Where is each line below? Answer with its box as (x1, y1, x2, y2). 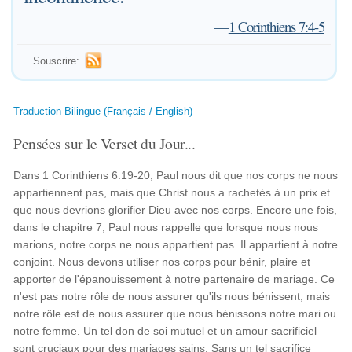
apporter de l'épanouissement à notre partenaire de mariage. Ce (13, 273, 335, 285)
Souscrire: (33, 55, 80, 67)
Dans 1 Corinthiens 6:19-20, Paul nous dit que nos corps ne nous (13, 169, 339, 181)
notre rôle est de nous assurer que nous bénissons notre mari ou (13, 307, 337, 320)
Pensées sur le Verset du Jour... (13, 133, 196, 153)
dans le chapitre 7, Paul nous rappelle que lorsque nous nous (13, 221, 319, 233)
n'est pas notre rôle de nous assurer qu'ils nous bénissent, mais (13, 290, 331, 302)
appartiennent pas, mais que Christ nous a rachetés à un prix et (13, 186, 331, 199)
